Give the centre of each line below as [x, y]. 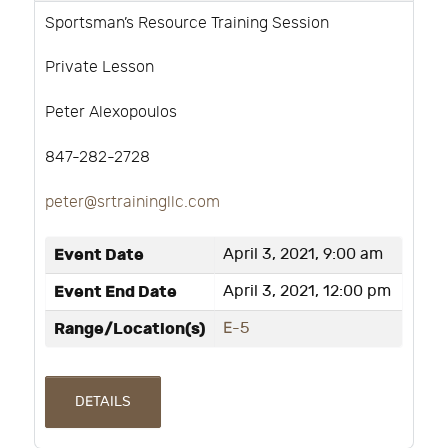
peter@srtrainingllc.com [132, 202]
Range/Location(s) [130, 328]
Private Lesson [99, 68]
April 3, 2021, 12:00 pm [307, 291]
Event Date [99, 254]
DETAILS [102, 402]
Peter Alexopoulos [111, 113]
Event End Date [115, 291]
